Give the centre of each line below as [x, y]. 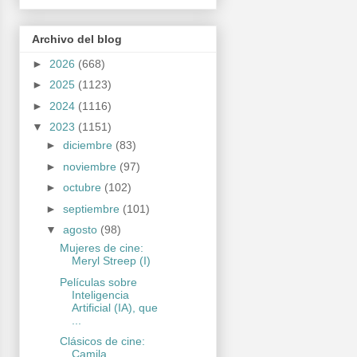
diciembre [89, 145]
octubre [83, 188]
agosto [81, 230]
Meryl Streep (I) [111, 261]
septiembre [92, 208]
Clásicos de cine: [102, 341]
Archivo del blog [77, 39]
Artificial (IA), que [114, 307]
